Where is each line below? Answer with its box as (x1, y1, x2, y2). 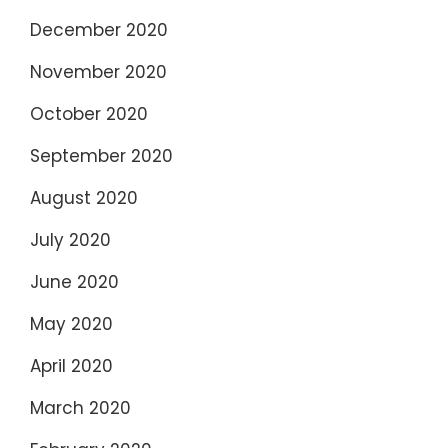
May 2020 (30, 312, 113, 337)
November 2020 (30, 60, 167, 85)
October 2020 (30, 102, 148, 127)
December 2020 (30, 18, 168, 43)
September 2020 (30, 144, 173, 169)
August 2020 (30, 186, 138, 211)
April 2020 (30, 354, 113, 379)
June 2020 (30, 270, 119, 295)
